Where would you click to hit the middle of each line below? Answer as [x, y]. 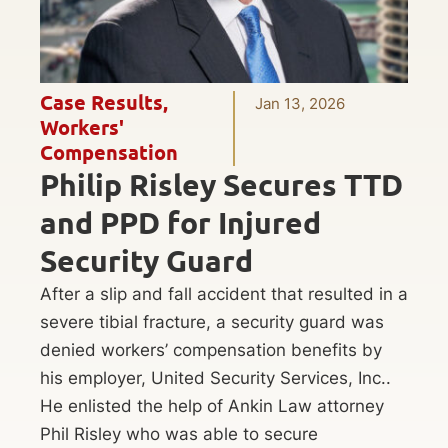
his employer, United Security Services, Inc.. [215, 378]
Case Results [101, 103]
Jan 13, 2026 [300, 104]
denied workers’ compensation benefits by [211, 350]
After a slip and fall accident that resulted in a [224, 294]
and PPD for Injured [180, 223]
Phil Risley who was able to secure [179, 434]
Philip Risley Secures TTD [221, 185]
